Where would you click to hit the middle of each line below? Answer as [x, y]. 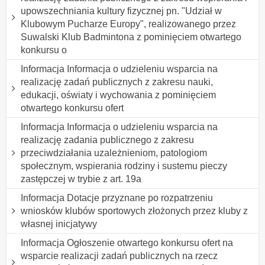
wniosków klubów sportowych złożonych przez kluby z [134, 211]
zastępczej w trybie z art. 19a [81, 179]
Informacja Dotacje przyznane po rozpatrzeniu [117, 198]
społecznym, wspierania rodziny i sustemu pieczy [124, 166]
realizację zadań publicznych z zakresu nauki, [117, 82]
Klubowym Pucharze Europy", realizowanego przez [128, 24]
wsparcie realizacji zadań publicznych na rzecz [119, 256]
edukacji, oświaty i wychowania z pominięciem [118, 95]
